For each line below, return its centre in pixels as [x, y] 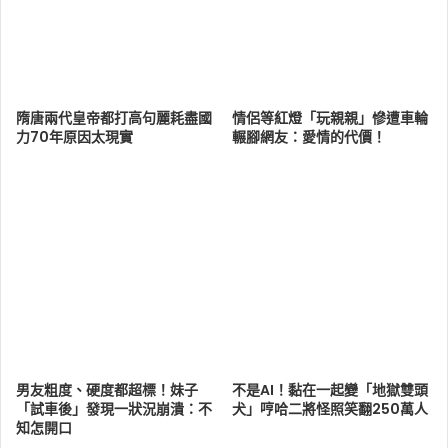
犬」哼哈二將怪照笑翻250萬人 [330, 409]
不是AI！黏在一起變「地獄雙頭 [330, 390]
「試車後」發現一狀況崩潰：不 [114, 409]
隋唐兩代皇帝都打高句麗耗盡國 [114, 118]
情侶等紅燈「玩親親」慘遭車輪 [330, 118]
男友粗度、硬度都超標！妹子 [107, 390]
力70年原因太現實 [74, 137]
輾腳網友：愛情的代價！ [309, 137]
